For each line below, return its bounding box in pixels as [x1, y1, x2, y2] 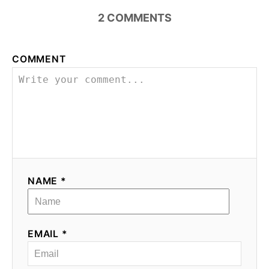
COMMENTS [106, 11, 172, 24]
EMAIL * [28, 228, 68, 240]
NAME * [28, 175, 67, 187]
